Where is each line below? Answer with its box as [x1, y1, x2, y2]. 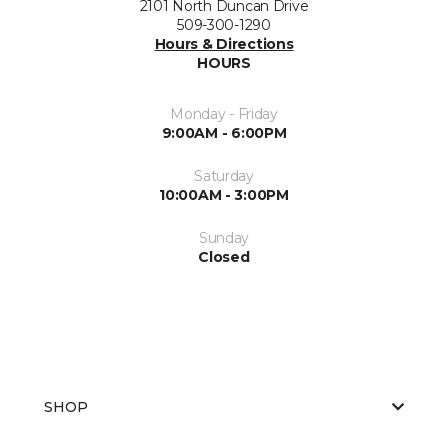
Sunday [198, 228, 250, 247]
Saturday [194, 166, 254, 185]
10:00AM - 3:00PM [159, 185, 289, 204]
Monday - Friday [170, 104, 278, 123]
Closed [198, 247, 250, 266]
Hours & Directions [154, 34, 294, 53]
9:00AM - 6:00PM [161, 123, 287, 142]
